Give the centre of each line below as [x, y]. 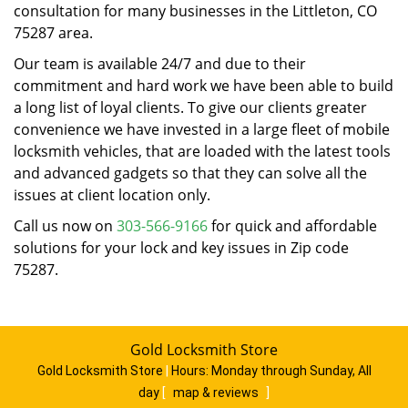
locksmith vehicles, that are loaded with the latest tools [202, 151]
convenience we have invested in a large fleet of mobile [202, 129]
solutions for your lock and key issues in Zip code [181, 248]
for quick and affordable [292, 226]
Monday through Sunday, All [291, 371]
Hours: [191, 371]
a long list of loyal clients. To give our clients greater [190, 107]
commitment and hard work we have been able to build [204, 86]
